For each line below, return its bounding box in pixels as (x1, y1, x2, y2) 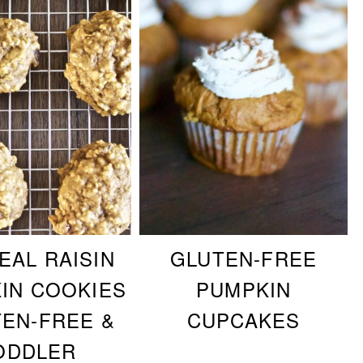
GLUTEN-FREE (170, 243, 318, 272)
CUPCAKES (186, 305, 301, 334)
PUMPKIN (195, 274, 292, 303)
